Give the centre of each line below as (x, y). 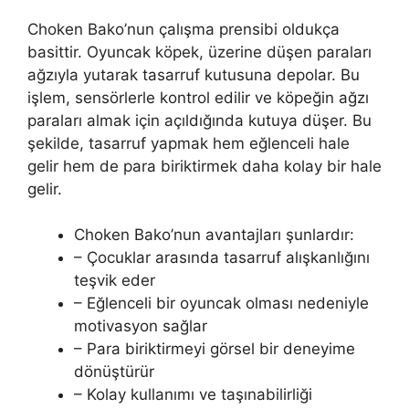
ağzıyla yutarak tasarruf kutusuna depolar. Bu (194, 74)
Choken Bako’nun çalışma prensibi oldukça (184, 29)
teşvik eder (115, 281)
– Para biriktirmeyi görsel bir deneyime (215, 349)
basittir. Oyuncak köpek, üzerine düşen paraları (199, 52)
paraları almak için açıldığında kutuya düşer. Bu (199, 120)
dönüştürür (114, 372)
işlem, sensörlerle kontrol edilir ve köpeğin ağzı (198, 97)
